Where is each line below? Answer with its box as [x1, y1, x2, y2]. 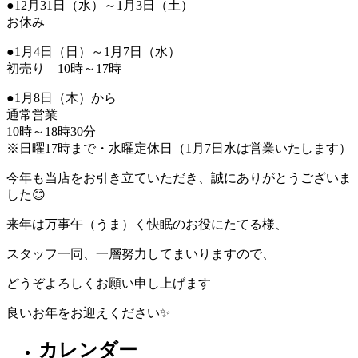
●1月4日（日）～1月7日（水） [6, 44, 181, 58]
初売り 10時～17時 [6, 61, 121, 75]
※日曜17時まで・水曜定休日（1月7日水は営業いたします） [6, 141, 352, 155]
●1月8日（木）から [6, 90, 117, 105]
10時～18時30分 [6, 124, 96, 138]
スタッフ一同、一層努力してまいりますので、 [6, 246, 275, 261]
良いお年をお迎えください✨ [6, 305, 170, 320]
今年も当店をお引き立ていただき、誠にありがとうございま [6, 170, 352, 185]
